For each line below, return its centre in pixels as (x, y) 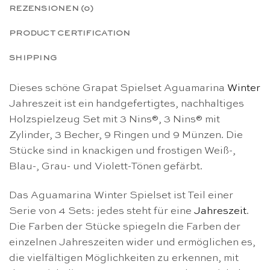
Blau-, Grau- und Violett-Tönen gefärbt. (106, 167)
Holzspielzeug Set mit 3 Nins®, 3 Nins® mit (115, 120)
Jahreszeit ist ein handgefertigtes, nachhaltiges (127, 104)
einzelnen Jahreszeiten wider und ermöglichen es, (132, 242)
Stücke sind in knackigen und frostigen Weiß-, (122, 151)
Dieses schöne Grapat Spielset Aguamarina (118, 89)
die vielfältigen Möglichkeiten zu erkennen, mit (124, 258)
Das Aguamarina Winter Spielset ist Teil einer (121, 195)
